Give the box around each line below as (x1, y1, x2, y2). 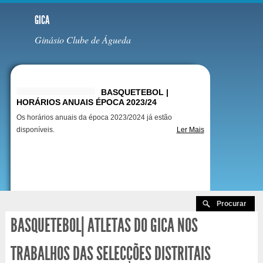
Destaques (13, 67, 83, 83)
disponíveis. (16, 126, 55, 134)
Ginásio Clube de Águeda (34, 33, 131, 46)
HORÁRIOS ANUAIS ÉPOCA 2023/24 (16, 97, 157, 107)
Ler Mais (176, 126, 204, 134)
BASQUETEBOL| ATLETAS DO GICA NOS (10, 214, 198, 237)
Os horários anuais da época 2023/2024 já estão (16, 113, 172, 122)
